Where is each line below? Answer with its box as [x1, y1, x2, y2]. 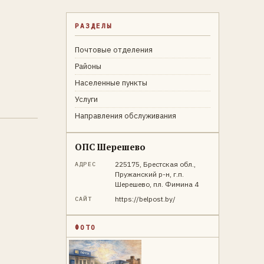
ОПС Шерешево [75, 141, 146, 153]
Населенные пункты [75, 78, 147, 88]
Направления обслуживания [75, 111, 176, 121]
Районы [75, 61, 101, 71]
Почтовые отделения [75, 45, 153, 55]
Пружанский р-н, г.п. [115, 170, 184, 179]
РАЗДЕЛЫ [75, 22, 112, 30]
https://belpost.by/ [115, 194, 176, 203]
